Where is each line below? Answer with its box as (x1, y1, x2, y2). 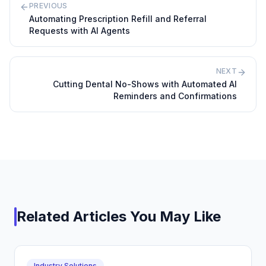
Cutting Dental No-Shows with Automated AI (53, 79, 237, 89)
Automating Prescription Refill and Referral (29, 14, 207, 24)
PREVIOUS (29, 1, 68, 10)
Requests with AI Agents (29, 26, 130, 36)
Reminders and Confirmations (113, 91, 237, 101)
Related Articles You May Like (17, 208, 221, 225)
